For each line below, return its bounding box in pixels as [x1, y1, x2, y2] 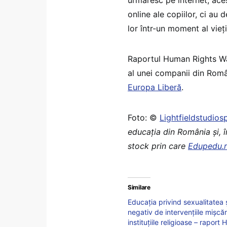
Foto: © [128, 112, 160, 123]
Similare [128, 183, 150, 191]
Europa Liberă [128, 82, 181, 92]
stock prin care [128, 140, 188, 151]
